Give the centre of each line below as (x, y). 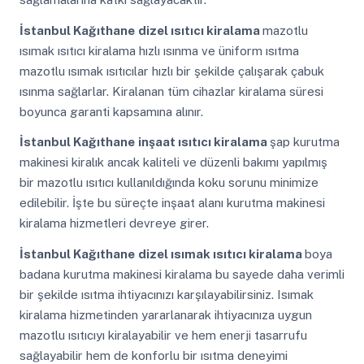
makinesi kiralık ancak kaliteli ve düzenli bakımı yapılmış (173, 162)
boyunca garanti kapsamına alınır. (111, 111)
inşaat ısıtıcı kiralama (204, 142)
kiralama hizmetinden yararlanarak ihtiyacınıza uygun (165, 314)
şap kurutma (304, 142)
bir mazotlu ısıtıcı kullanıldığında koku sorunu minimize (169, 183)
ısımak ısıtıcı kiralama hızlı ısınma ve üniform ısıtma (159, 50)
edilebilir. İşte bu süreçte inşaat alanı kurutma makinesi (172, 203)
